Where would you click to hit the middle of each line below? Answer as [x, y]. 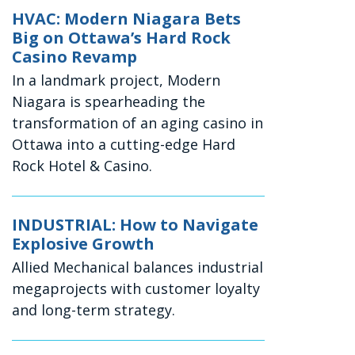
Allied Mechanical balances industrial [138, 267]
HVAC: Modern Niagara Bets [127, 19]
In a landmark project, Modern [116, 80]
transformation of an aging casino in [138, 123]
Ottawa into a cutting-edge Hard [124, 145]
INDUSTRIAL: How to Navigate [136, 225]
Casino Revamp [75, 57]
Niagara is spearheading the [109, 102]
